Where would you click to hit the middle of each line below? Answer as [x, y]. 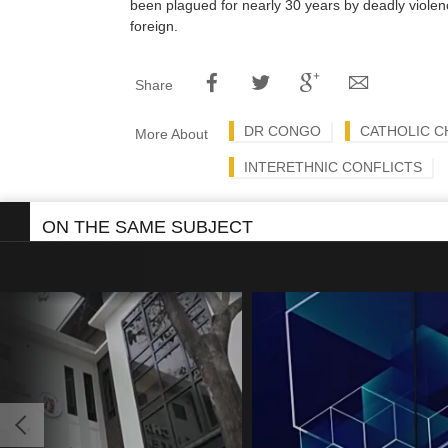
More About [171, 134]
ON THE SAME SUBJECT [147, 227]
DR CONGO [282, 131]
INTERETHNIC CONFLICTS [333, 167]
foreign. [154, 26]
